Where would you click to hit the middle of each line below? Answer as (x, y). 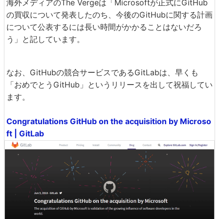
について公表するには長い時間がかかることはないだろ (104, 27)
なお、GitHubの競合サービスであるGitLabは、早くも (102, 72)
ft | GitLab (25, 133)
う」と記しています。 (45, 39)
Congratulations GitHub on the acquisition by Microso (109, 121)
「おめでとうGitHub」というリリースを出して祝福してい (109, 84)
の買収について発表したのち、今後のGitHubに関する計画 (109, 14)
